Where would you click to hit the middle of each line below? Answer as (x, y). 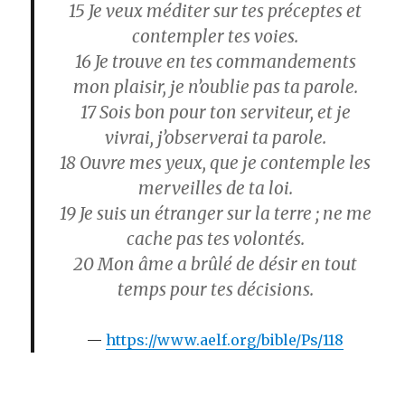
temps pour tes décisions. (215, 289)
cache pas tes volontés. (215, 238)
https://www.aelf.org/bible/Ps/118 (225, 339)
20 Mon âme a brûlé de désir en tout (215, 264)
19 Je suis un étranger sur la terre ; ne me (215, 213)
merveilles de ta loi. (215, 188)
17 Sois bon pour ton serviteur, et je (215, 112)
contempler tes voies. (215, 36)
